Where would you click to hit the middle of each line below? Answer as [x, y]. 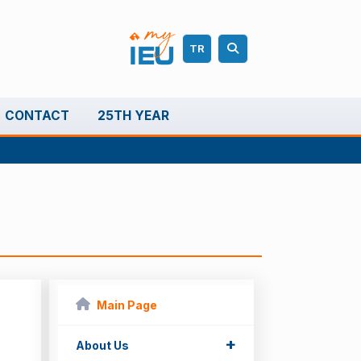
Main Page [127, 305]
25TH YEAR [133, 116]
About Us [102, 345]
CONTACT [37, 116]
